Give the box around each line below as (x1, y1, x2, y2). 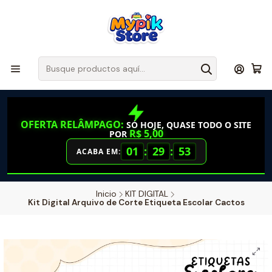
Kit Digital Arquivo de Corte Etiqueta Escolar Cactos (27, 197, 245, 208)
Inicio (95, 189, 117, 199)
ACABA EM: (76, 146, 121, 157)
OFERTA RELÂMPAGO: (21, 118, 124, 131)
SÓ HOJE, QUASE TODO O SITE (124, 119, 251, 131)
